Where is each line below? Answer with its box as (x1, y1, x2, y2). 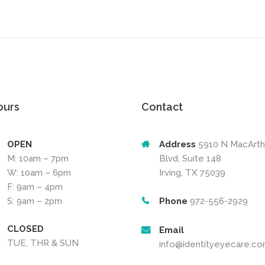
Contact (141, 101, 183, 113)
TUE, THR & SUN (7, 237, 79, 248)
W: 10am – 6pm (7, 167, 71, 179)
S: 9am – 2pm (7, 196, 62, 207)
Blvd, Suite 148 (159, 153, 221, 164)
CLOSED (7, 223, 44, 234)
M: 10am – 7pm (7, 153, 69, 164)
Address (159, 139, 196, 150)
